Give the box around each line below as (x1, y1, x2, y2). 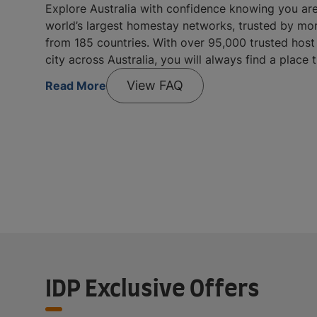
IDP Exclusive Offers (45, 277, 260, 301)
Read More (45, 78, 106, 93)
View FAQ (127, 77, 183, 93)
